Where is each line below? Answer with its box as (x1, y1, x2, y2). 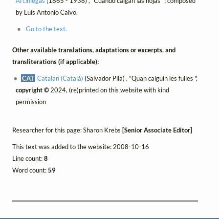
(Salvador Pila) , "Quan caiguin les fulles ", (83, 74, 198, 82)
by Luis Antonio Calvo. (15, 8, 78, 17)
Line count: (12, 154, 44, 163)
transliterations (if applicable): (12, 57, 99, 66)
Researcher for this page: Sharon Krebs (12, 126, 122, 134)
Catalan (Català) (37, 74, 84, 82)
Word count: (12, 166, 48, 175)
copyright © (15, 86, 49, 94)
